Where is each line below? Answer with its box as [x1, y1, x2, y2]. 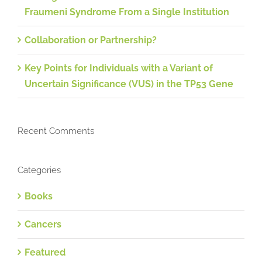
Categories [18, 164, 61, 175]
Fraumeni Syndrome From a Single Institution [25, 6, 229, 18]
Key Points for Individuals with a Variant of [25, 62, 213, 74]
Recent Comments [18, 125, 94, 136]
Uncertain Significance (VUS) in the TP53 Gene [25, 78, 233, 89]
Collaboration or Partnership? [25, 34, 157, 46]
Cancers [25, 218, 61, 230]
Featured [25, 246, 65, 258]
